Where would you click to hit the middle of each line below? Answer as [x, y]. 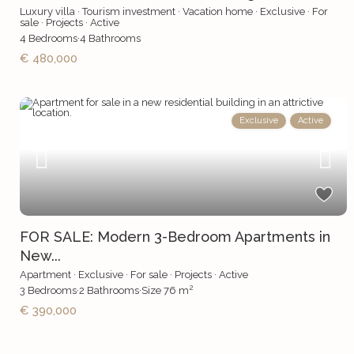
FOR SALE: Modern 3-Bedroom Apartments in [175, 237]
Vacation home [218, 12]
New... [41, 256]
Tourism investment [129, 12]
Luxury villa [48, 12]
